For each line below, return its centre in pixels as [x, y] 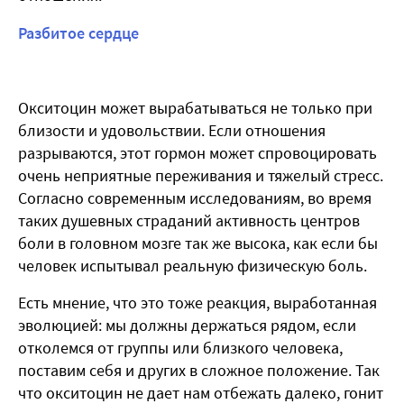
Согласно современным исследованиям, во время [195, 198]
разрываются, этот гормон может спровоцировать [197, 153]
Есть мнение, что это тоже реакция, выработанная [197, 303]
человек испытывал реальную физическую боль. [193, 266]
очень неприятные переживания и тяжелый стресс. [201, 176]
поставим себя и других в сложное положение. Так [199, 371]
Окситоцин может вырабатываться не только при [195, 108]
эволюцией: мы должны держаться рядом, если [187, 326]
